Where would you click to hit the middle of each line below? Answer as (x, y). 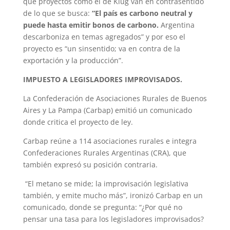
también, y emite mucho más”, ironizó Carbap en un (113, 196)
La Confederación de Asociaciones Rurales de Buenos (115, 99)
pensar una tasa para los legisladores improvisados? (113, 219)
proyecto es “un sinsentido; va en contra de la (101, 49)
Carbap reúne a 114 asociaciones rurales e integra (110, 141)
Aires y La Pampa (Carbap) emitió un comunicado (107, 110)
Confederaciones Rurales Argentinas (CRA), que (104, 153)
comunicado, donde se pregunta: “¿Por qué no (102, 207)
